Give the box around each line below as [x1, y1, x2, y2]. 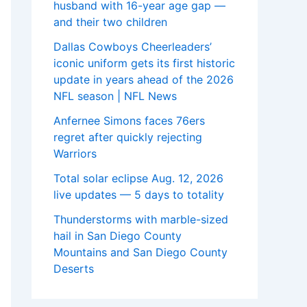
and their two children [53, 15, 167, 29]
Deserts [53, 262, 94, 276]
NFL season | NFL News [53, 89, 177, 103]
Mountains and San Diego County [53, 245, 228, 260]
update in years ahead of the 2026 [53, 73, 234, 87]
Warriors [53, 147, 97, 161]
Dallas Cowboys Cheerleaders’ [53, 40, 212, 54]
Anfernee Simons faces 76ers [53, 114, 205, 128]
